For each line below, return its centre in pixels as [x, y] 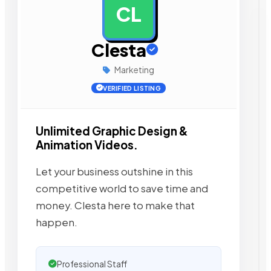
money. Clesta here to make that [115, 205]
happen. [57, 222]
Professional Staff [92, 264]
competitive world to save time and [122, 188]
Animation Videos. [87, 145]
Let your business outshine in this [114, 171]
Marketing [134, 70]
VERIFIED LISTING [132, 88]
